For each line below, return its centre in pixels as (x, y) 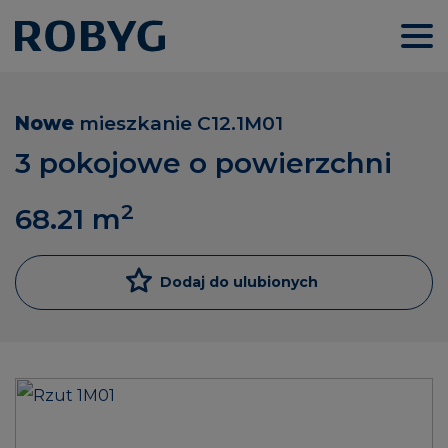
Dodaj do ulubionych (239, 282)
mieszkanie (135, 123)
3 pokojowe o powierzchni (203, 163)
